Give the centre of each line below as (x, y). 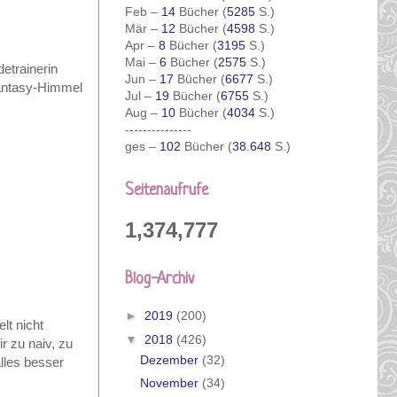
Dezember (171, 359)
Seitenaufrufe (167, 190)
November (171, 383)
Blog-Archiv (160, 279)
